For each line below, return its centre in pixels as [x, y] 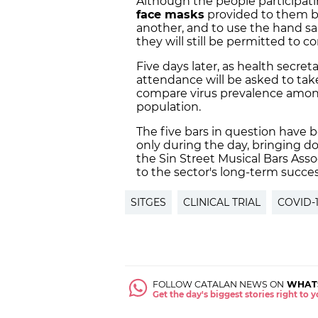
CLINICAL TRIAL [222, 202]
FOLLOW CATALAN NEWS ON [219, 284]
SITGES [148, 202]
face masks [170, 14]
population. [169, 106]
